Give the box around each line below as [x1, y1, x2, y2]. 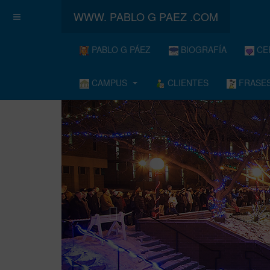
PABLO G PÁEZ [89, 43, 151, 55]
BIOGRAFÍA [178, 43, 227, 55]
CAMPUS [89, 77, 127, 89]
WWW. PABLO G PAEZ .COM [74, 8, 218, 24]
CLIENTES [165, 77, 209, 89]
